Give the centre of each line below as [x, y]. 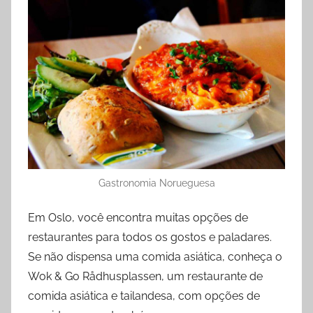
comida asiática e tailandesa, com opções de [144, 296]
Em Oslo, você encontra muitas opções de [138, 218]
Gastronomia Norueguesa [156, 183]
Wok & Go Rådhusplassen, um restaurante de [145, 277]
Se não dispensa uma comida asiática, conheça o [155, 257]
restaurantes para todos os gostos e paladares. [150, 238]
